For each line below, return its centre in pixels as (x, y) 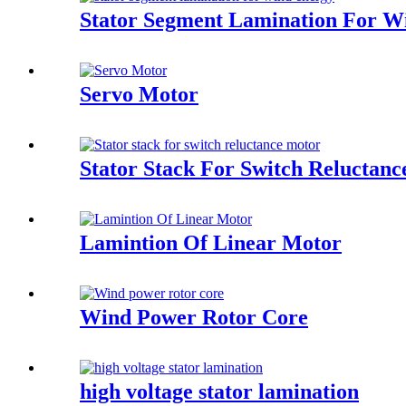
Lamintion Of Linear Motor (211, 243)
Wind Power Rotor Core (194, 317)
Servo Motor (139, 95)
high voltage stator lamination (219, 391)
